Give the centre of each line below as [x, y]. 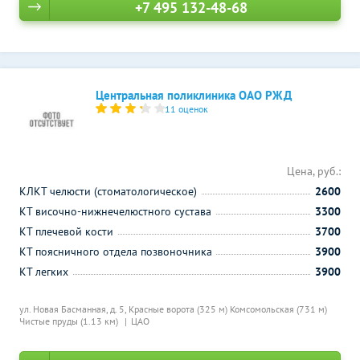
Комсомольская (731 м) [278, 309]
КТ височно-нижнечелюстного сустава [115, 211]
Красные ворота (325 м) [179, 309]
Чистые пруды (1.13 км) [70, 321]
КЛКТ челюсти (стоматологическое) [108, 191]
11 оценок [187, 109]
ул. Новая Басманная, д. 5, [74, 309]
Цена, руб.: [314, 171]
